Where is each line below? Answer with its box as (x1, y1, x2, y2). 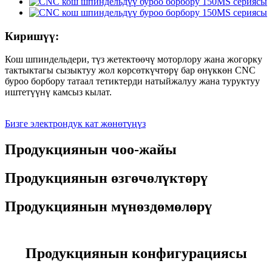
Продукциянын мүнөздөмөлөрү (5, 198, 212, 214)
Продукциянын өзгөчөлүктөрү (5, 170, 208, 186)
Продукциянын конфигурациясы (25, 245, 247, 261)
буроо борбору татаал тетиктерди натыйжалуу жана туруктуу (5, 76, 260, 87)
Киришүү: (5, 29, 59, 42)
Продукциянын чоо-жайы (5, 141, 177, 158)
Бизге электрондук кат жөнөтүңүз (5, 118, 146, 129)
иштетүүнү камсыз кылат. (5, 87, 112, 98)
